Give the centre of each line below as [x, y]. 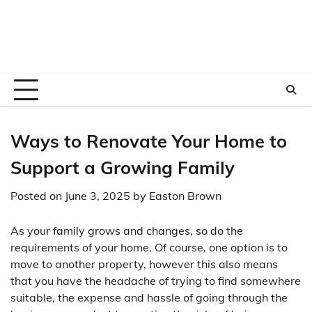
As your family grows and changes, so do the [127, 231]
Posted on [38, 196]
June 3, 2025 [97, 196]
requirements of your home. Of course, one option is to [149, 247]
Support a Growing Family [123, 167]
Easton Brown [185, 196]
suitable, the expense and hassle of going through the [149, 297]
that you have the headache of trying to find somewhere [156, 281]
